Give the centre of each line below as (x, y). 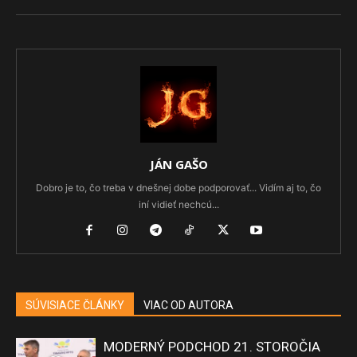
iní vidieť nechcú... (178, 205)
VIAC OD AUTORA (188, 306)
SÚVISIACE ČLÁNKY (75, 306)
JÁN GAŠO (178, 165)
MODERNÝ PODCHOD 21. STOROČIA (212, 347)
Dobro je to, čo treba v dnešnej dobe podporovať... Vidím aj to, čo (178, 188)
